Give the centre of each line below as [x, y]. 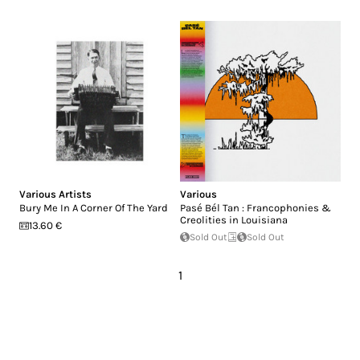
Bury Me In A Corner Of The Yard [94, 208]
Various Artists [55, 194]
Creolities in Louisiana [234, 220]
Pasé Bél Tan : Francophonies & [256, 208]
